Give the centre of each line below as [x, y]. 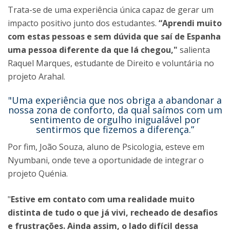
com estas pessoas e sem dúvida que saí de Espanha [114, 36]
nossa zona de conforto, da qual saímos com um [115, 110]
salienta [194, 50]
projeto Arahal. [36, 76]
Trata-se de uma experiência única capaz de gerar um [111, 10]
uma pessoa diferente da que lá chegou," [93, 50]
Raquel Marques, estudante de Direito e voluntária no [111, 63]
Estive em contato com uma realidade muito [103, 199]
